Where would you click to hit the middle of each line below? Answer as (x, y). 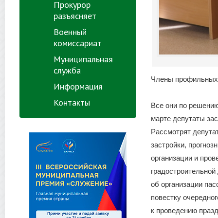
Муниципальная (83, 59)
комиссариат (78, 43)
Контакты (72, 102)
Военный (70, 32)
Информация (78, 86)
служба (67, 70)
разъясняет (75, 16)
